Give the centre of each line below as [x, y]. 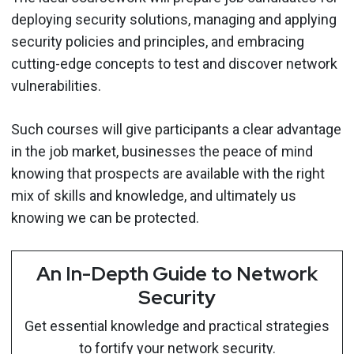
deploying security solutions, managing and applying [174, 19]
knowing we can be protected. [105, 217]
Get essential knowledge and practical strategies [177, 326]
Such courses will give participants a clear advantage [176, 129]
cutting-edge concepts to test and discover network [174, 63]
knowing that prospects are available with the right [168, 173]
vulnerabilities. [56, 85]
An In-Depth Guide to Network [177, 273]
